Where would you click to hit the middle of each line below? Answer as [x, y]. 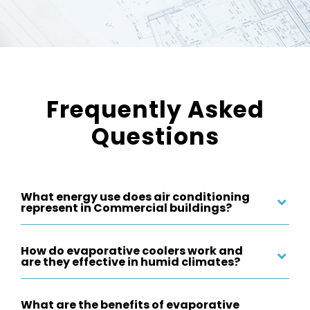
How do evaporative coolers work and [132, 250]
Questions [155, 136]
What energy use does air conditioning [135, 197]
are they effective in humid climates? [130, 262]
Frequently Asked [155, 109]
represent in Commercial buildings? [126, 208]
